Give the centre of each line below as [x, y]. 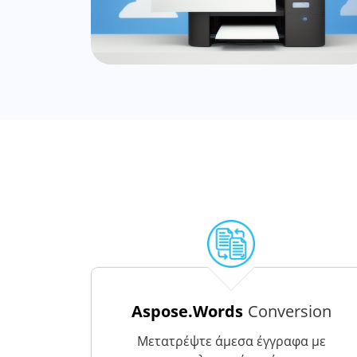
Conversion [289, 311]
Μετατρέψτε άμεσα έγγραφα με [231, 341]
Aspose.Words [187, 311]
